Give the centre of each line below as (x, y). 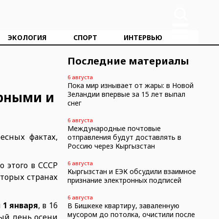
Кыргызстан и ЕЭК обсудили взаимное (131, 171)
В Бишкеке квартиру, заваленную (123, 206)
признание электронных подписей (124, 180)
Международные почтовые (114, 128)
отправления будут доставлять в (124, 137)
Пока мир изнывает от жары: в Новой (130, 85)
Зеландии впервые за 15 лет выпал (126, 94)
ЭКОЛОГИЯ (27, 37)
